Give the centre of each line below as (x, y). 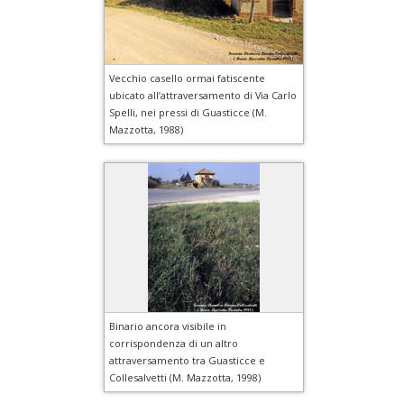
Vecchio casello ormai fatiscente (187, 78)
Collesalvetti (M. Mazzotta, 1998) (185, 377)
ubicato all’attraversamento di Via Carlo (203, 95)
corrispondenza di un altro (174, 343)
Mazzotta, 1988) (146, 129)
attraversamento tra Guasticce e (187, 360)
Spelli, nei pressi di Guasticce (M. (188, 112)
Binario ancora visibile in (168, 326)
